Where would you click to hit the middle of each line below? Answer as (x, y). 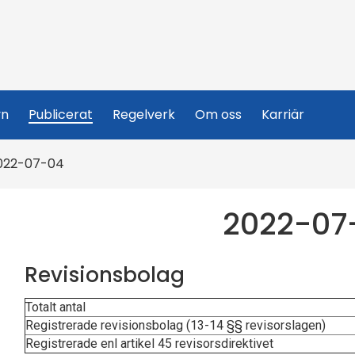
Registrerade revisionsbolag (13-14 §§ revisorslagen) (176, 325)
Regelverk (144, 115)
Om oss (218, 115)
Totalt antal (55, 307)
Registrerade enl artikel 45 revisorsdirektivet (149, 344)
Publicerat (61, 115)
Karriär (283, 115)
